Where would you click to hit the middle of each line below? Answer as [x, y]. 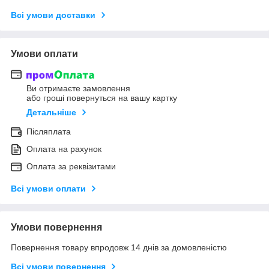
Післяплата [49, 132]
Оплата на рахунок [64, 149]
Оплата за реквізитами [71, 167]
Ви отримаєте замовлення [78, 89]
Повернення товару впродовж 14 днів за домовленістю [119, 248]
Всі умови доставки [53, 15]
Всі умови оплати [48, 189]
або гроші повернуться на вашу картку [102, 98]
